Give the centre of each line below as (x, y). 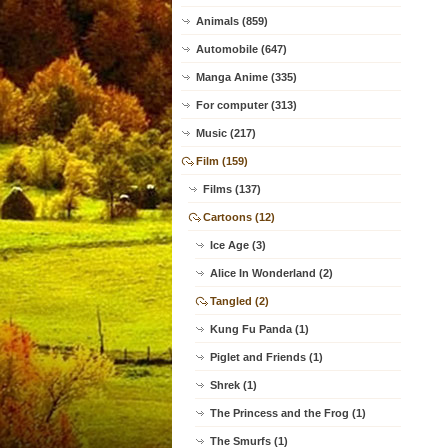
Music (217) (226, 133)
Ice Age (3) (238, 245)
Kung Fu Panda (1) (259, 329)
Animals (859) (232, 21)
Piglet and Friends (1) (266, 357)
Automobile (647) (241, 49)
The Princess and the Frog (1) (288, 413)
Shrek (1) (233, 385)
